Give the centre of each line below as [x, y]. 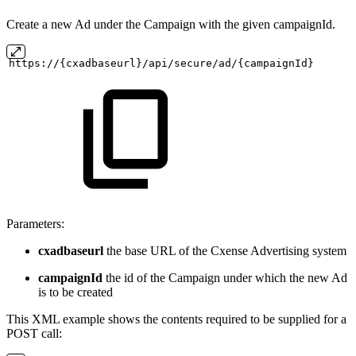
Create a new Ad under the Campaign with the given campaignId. [171, 25]
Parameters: [35, 224]
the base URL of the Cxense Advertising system [225, 251]
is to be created [75, 292]
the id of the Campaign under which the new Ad [225, 278]
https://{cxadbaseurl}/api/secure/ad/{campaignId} [161, 64]
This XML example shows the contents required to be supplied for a [176, 319]
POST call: [34, 334]
